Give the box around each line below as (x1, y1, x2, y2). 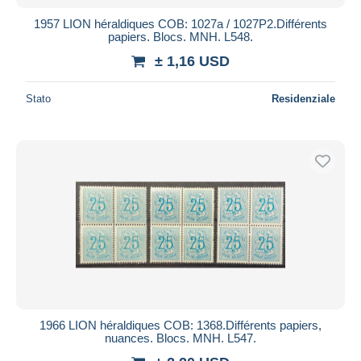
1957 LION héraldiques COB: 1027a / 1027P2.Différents (34, 16, 327, 31)
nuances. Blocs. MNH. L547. (105, 330, 256, 345)
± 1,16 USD (155, 52, 230, 69)
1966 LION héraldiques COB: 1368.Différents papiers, (39, 317, 322, 332)
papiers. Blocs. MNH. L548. (108, 29, 253, 44)
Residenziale (272, 92, 335, 105)
